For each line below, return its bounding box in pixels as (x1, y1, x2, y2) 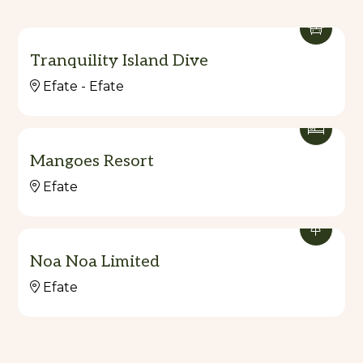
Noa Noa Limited (30, 251, 160, 271)
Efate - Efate (43, 78, 124, 94)
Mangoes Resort (30, 151, 154, 171)
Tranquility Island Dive (30, 50, 208, 70)
